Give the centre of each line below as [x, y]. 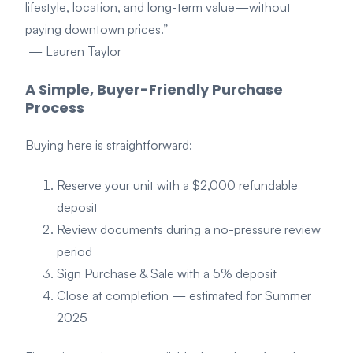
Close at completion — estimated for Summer [184, 295]
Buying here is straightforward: [109, 145]
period [74, 251]
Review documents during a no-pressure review [189, 229]
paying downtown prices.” [97, 30]
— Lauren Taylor [73, 52]
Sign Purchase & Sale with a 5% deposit [167, 273]
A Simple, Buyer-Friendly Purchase [154, 89]
